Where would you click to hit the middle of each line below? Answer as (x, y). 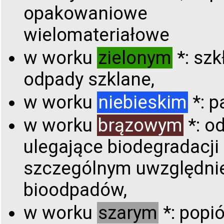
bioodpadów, (75, 189)
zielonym (135, 57)
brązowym (140, 125)
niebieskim (142, 102)
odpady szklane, (89, 79)
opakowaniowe (85, 13)
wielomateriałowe (96, 34)
